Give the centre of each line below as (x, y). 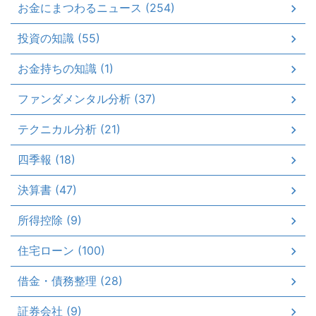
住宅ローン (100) (61, 251)
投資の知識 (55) (59, 38)
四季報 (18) (47, 160)
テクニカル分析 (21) (69, 129)
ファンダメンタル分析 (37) (87, 99)
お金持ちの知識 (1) (66, 69)
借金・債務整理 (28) (70, 281)
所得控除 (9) (50, 220)
